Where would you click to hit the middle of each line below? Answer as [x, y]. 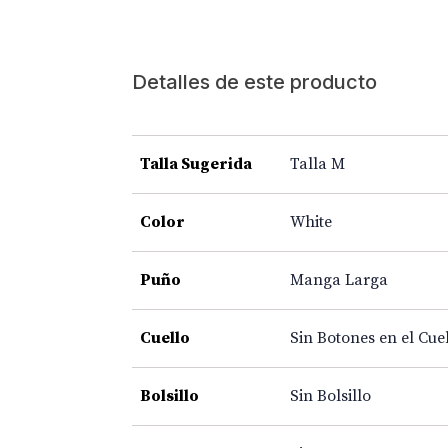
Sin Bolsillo [330, 395]
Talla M [317, 163]
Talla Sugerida [196, 163]
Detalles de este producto [254, 81]
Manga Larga [339, 279]
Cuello [165, 337]
